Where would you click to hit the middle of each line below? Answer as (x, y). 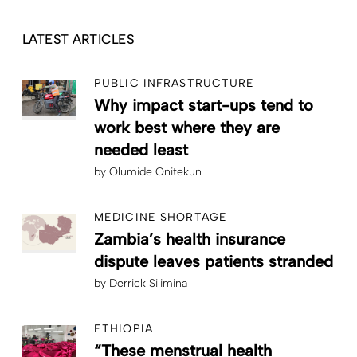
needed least (141, 150)
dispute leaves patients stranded (214, 262)
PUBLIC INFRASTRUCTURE (175, 84)
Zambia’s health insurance (190, 239)
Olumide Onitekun (155, 172)
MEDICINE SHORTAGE (161, 218)
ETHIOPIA (124, 329)
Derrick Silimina (148, 284)
